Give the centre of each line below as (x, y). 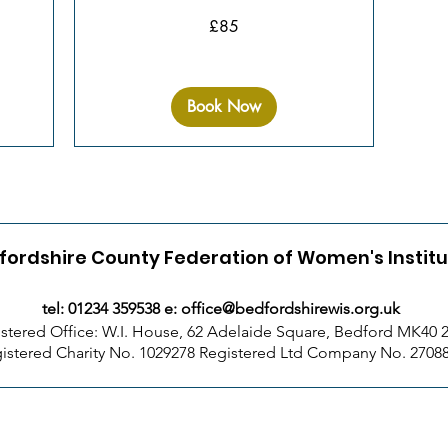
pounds (96, 38)
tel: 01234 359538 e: (111, 308)
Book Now (224, 106)
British (93, 27)
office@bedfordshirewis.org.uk (290, 308)
